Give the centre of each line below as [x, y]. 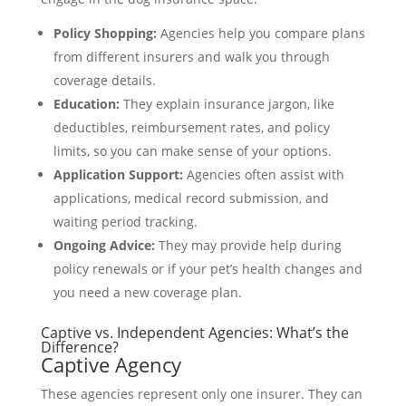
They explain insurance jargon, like [227, 103]
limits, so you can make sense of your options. [192, 150]
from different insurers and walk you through [191, 56]
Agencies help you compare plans [261, 33]
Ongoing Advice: [104, 245]
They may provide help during [248, 245]
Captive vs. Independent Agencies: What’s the [194, 332]
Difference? [79, 347]
